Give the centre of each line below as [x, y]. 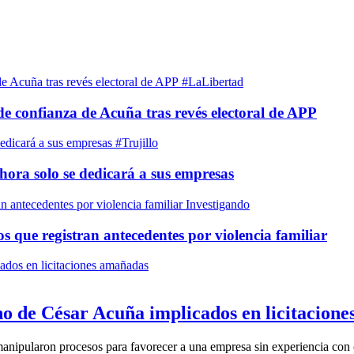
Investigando [218, 204]
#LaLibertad [213, 82]
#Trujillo [137, 143]
